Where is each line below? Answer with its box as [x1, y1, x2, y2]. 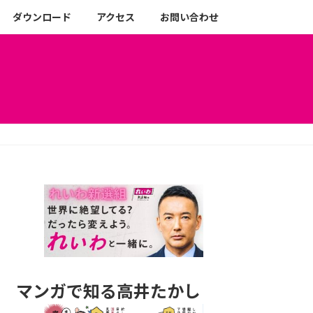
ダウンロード [13, 11, 71, 24]
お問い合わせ [160, 11, 219, 24]
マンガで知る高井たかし [16, 281, 201, 302]
